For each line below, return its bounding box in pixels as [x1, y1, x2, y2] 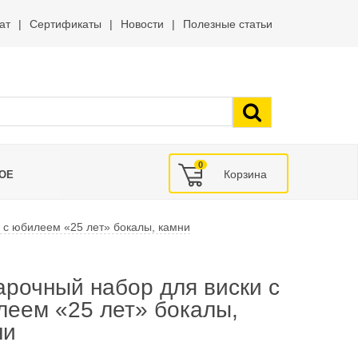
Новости [121, 18, 164, 30]
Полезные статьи [183, 18, 272, 30]
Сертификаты [30, 18, 101, 30]
